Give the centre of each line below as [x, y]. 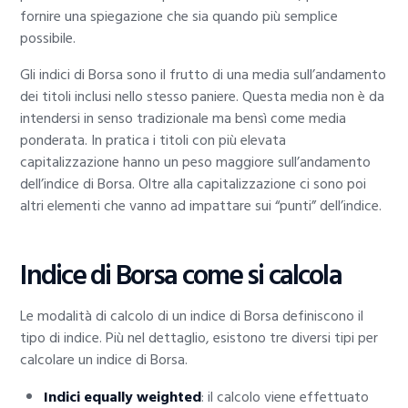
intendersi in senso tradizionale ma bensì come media [184, 118]
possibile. [48, 38]
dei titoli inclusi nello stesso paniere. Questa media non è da [203, 96]
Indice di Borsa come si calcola [181, 276]
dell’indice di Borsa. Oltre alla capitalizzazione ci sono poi [194, 184]
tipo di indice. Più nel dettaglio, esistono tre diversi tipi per [199, 337]
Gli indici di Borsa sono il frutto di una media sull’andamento [204, 74]
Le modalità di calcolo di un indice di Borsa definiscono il [192, 316]
